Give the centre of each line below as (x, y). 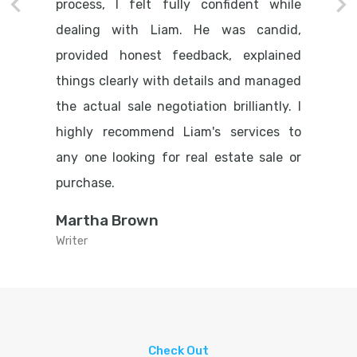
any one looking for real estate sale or (178, 157)
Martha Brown (107, 220)
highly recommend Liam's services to (178, 132)
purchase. (85, 183)
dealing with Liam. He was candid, (178, 30)
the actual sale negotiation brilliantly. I (178, 106)
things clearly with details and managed (178, 81)
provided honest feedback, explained (178, 55)
